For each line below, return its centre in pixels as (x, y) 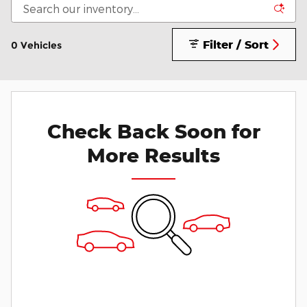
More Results (153, 155)
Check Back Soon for (153, 131)
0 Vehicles (36, 45)
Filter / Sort (235, 44)
